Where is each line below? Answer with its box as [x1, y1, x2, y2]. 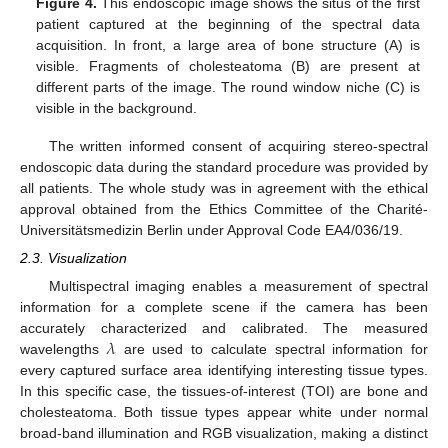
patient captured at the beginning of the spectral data [36, 16, 420, 33]
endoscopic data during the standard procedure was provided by [20, 159, 428, 176]
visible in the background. [36, 100, 198, 117]
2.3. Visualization [20, 250, 127, 267]
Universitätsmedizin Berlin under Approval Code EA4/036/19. [20, 222, 403, 239]
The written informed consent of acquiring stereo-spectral [48, 138, 428, 155]
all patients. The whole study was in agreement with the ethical [20, 180, 428, 197]
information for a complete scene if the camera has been [20, 299, 428, 316]
